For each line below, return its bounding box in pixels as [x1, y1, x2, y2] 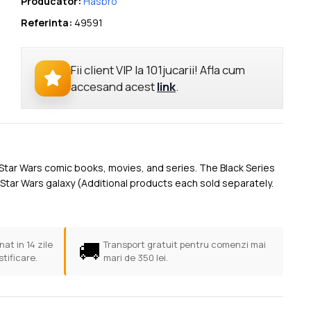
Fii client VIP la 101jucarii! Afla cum [71, 61, 246, 78]
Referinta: [20, 16, 72, 30]
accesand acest [71, 78, 158, 94]
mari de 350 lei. [103, 251, 168, 264]
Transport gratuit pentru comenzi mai [103, 238, 266, 251]
